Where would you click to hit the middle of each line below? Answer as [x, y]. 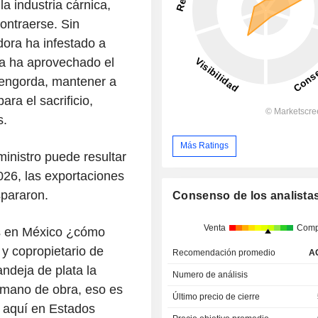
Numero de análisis [210, 275]
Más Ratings [205, 146]
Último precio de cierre [216, 297]
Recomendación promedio [224, 253]
